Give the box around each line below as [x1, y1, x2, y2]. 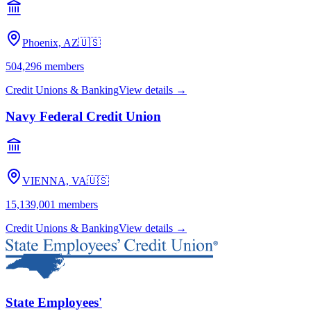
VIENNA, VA [22, 175, 87, 187]
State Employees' [6, 294, 102, 310]
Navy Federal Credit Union [6, 109, 161, 124]
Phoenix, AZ [22, 36, 78, 49]
